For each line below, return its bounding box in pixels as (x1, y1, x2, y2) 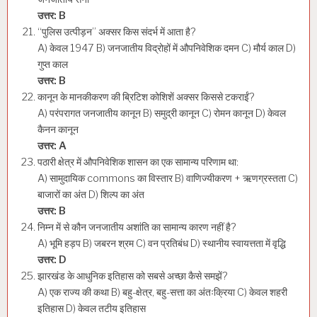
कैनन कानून (38, 122, 79, 136)
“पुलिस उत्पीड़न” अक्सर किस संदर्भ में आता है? (38, 25, 196, 38)
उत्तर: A (38, 139, 67, 152)
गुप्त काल (38, 57, 68, 71)
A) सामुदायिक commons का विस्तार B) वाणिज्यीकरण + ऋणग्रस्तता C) (38, 171, 298, 185)
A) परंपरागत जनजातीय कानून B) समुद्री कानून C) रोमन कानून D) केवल (38, 106, 286, 120)
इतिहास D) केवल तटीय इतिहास (38, 301, 146, 315)
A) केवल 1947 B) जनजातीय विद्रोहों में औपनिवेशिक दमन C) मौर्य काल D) (38, 41, 296, 54)
